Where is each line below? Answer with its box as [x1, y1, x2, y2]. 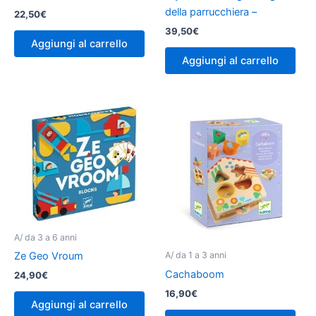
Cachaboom [165, 267, 224, 281]
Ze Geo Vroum [14, 249, 83, 262]
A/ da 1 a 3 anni [165, 250, 226, 261]
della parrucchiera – [165, 5, 257, 18]
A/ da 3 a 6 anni [14, 231, 77, 243]
